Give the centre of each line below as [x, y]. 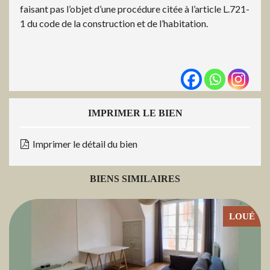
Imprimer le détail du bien [84, 144]
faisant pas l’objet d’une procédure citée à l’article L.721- [135, 9]
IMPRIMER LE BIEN [135, 113]
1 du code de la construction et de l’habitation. [114, 24]
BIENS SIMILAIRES [135, 179]
